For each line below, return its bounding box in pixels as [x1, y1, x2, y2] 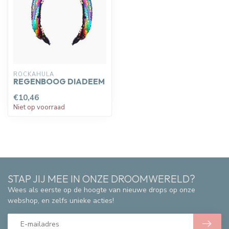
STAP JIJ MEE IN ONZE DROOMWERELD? [8, 172, 195, 186]
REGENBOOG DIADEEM [13, 77, 105, 87]
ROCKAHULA [13, 71, 54, 79]
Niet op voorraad [13, 103, 65, 112]
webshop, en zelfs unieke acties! [8, 196, 114, 206]
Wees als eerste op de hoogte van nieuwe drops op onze [8, 185, 195, 195]
